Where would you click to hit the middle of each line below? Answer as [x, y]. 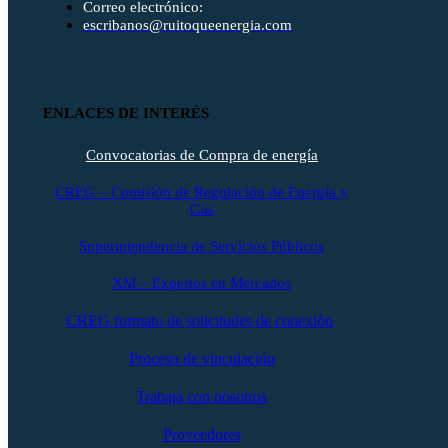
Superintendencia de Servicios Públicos [202, 245]
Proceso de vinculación [201, 358]
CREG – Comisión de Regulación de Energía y [202, 191]
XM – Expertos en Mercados [202, 282]
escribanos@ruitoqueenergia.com [187, 24]
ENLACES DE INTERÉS [126, 112]
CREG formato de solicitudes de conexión [200, 320]
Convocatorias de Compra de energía [201, 154]
